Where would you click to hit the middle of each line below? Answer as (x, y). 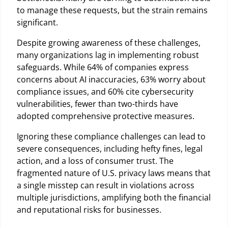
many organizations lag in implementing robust (108, 55)
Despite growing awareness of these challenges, (109, 43)
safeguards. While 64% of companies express (103, 67)
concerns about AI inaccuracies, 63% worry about (111, 80)
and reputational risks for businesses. (89, 210)
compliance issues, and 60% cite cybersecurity (105, 92)
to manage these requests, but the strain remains (112, 10)
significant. (37, 23)
